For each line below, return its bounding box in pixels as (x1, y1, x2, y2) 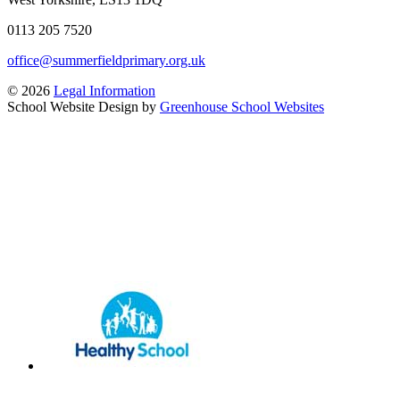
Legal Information (54, 82, 155, 98)
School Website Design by (7, 98, 160, 114)
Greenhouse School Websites (160, 98, 324, 114)
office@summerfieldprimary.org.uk (7, 52, 205, 68)
